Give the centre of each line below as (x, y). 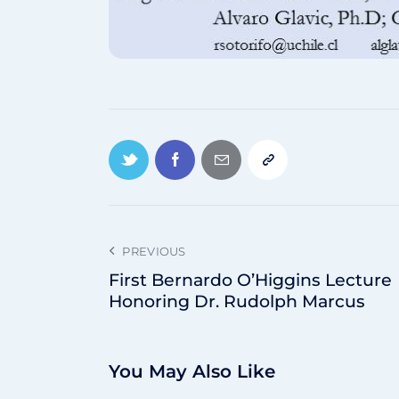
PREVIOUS (154, 252)
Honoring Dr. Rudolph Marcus (237, 302)
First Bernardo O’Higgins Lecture (250, 281)
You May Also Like (192, 372)
